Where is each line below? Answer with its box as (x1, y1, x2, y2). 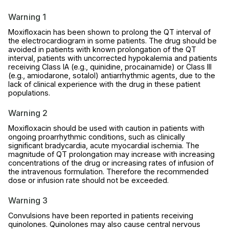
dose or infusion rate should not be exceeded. (8, 175, 169, 185)
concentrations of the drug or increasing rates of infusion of (8, 158, 214, 167)
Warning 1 (8, 11, 47, 22)
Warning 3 (8, 195, 48, 205)
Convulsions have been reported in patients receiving (8, 211, 193, 220)
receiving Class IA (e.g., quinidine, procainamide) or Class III (8, 62, 212, 71)
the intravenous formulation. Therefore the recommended (8, 167, 209, 176)
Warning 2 (8, 107, 48, 118)
